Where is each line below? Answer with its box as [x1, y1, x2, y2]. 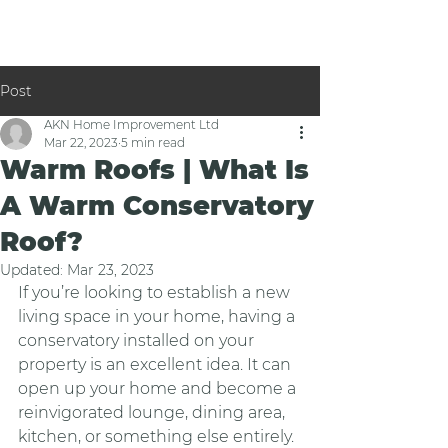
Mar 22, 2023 [44, 135, 118, 150]
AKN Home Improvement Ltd [44, 117, 219, 132]
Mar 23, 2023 [67, 261, 154, 279]
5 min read [121, 135, 185, 150]
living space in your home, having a [18, 307, 299, 326]
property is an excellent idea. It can [18, 355, 295, 374]
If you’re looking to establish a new [18, 283, 294, 302]
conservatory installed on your [18, 331, 258, 350]
